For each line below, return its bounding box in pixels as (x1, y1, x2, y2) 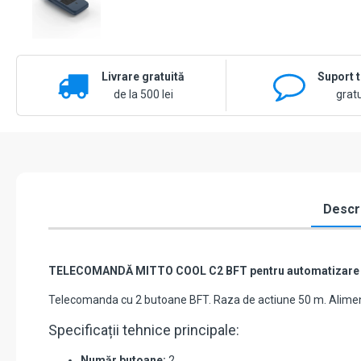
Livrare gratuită (102, 70, 185, 84)
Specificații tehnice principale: (48, 322, 239, 339)
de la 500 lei (113, 88, 173, 102)
